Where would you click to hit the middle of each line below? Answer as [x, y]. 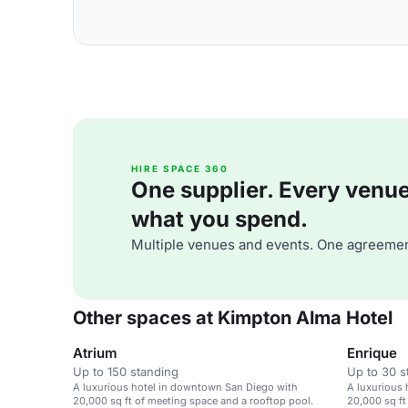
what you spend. [219, 219]
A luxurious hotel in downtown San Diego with [185, 387]
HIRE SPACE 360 [180, 168]
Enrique [372, 353]
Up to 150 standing [126, 372]
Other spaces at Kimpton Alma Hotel [233, 318]
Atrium [95, 353]
